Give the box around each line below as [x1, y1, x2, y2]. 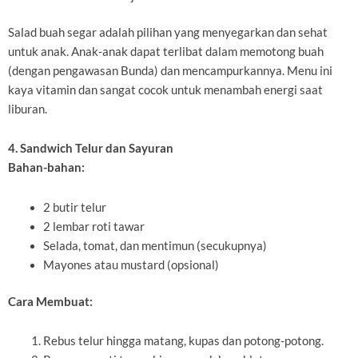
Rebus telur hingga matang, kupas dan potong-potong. [42, 334, 324, 348]
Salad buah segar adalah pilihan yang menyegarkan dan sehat [8, 25, 328, 39]
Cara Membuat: [8, 294, 93, 308]
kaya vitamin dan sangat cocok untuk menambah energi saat [8, 82, 323, 97]
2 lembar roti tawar [42, 219, 145, 233]
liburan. [8, 101, 47, 116]
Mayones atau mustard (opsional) [42, 257, 219, 272]
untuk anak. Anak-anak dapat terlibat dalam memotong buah [8, 44, 324, 58]
